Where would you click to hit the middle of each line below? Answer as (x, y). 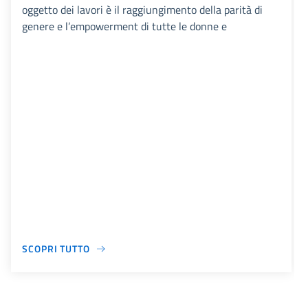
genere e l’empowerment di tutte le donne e (124, 26)
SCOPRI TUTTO (56, 249)
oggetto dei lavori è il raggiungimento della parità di (142, 10)
